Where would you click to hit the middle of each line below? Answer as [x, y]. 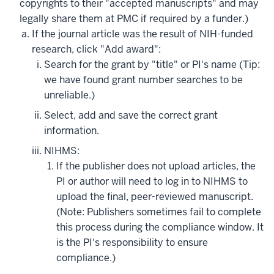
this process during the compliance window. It [160, 228]
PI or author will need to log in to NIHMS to [152, 182]
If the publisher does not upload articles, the [156, 166]
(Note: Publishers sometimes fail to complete [159, 212]
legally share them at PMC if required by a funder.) [134, 19]
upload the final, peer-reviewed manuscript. [155, 197]
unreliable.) [69, 95]
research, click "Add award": [96, 50]
